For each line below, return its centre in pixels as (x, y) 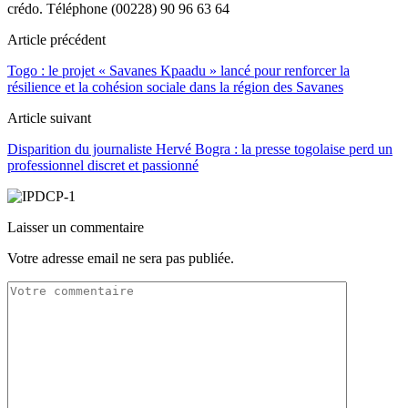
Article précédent (56, 39)
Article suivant (49, 117)
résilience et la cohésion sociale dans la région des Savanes (175, 87)
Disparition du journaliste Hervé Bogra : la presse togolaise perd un (200, 148)
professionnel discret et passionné (103, 165)
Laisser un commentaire (76, 227)
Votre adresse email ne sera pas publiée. (121, 258)
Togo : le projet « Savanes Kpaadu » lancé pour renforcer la (178, 70)
